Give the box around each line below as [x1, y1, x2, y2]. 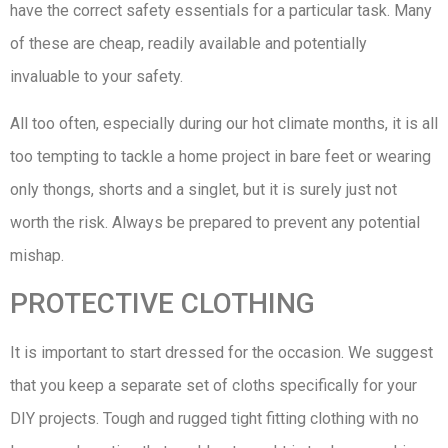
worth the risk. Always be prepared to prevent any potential [10, 213, 420, 233]
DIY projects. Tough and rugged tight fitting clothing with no [10, 408, 419, 428]
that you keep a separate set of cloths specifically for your [10, 375, 417, 395]
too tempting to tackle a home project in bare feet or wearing [10, 147, 431, 167]
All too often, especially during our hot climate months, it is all [10, 114, 438, 134]
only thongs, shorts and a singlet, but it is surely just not [10, 180, 397, 200]
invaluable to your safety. [10, 66, 183, 86]
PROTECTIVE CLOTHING [10, 286, 315, 320]
